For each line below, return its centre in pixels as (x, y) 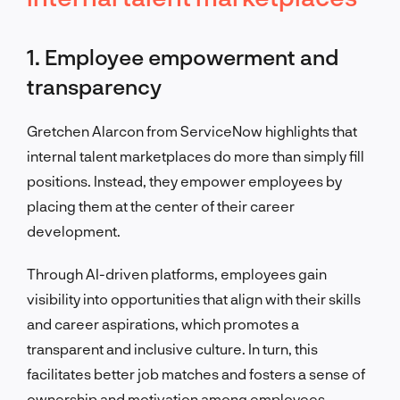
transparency (94, 86)
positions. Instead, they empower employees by (184, 180)
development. (75, 230)
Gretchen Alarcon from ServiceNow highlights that (192, 130)
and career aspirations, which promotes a (163, 323)
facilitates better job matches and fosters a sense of (196, 373)
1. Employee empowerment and (183, 56)
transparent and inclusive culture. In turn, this (172, 348)
